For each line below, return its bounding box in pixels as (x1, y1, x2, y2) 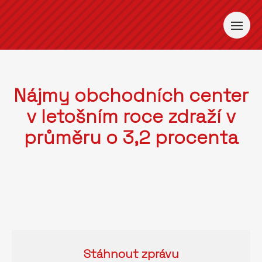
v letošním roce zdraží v (26, 105, 236, 128)
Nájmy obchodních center (13, 84, 249, 107)
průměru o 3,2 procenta (23, 126, 239, 149)
